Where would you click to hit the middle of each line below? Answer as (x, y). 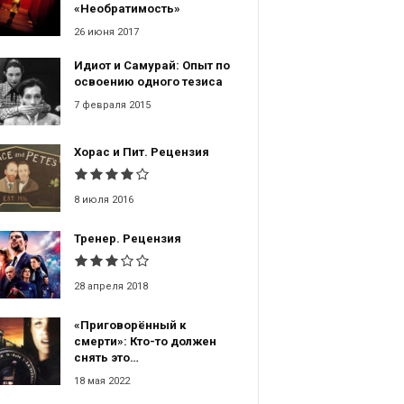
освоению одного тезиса (148, 82)
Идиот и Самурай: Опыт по (151, 66)
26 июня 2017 (106, 32)
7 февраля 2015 (112, 106)
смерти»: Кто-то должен (145, 342)
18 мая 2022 (101, 381)
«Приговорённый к (129, 326)
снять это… (106, 358)
